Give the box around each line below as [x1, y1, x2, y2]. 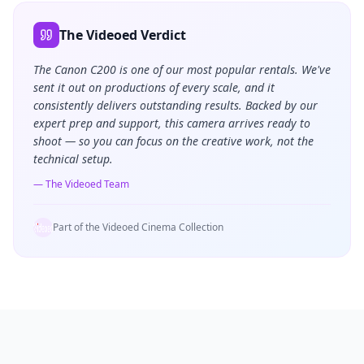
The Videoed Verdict [59, 25, 186, 44]
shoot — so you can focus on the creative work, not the [33, 132, 314, 149]
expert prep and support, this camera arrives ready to [33, 115, 310, 131]
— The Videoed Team [33, 176, 129, 191]
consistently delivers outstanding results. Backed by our [33, 97, 318, 113]
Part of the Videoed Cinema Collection [53, 219, 223, 234]
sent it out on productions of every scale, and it [33, 79, 275, 95]
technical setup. [33, 150, 113, 167]
